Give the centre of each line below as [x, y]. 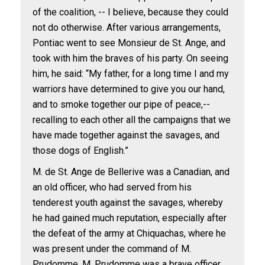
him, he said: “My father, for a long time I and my [131, 74]
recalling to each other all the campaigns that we [132, 120]
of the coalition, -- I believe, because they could [130, 12]
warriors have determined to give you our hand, [129, 89]
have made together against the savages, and [126, 135]
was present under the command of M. [112, 249]
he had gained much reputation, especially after [130, 218]
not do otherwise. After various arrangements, [127, 28]
